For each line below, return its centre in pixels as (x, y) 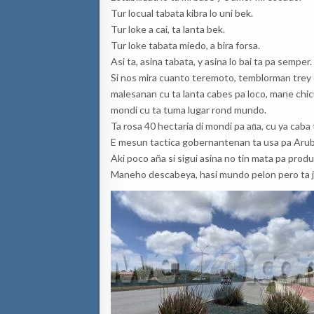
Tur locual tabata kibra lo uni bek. (182, 13)
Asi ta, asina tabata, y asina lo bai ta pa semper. (211, 61)
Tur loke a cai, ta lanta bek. (168, 29)
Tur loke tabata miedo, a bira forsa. (185, 45)
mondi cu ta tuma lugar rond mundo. (189, 109)
